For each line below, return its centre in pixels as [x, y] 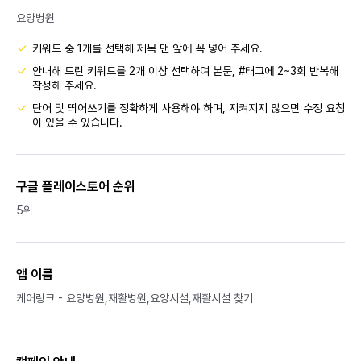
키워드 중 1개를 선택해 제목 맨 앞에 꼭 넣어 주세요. [147, 49]
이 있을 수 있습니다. [77, 123]
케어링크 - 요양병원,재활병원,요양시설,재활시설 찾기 [135, 299]
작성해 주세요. [64, 86]
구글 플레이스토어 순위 [76, 187]
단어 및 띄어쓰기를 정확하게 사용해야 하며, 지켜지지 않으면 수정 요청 [189, 108]
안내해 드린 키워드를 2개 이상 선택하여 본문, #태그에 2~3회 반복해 [185, 71]
